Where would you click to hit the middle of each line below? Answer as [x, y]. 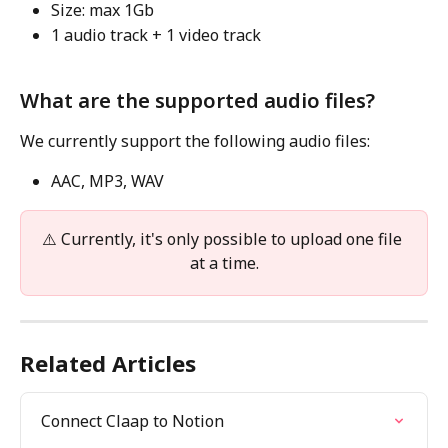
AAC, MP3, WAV [107, 181]
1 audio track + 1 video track [156, 34]
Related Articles [108, 362]
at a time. [224, 262]
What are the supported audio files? [197, 100]
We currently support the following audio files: [195, 140]
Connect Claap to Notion [132, 420]
